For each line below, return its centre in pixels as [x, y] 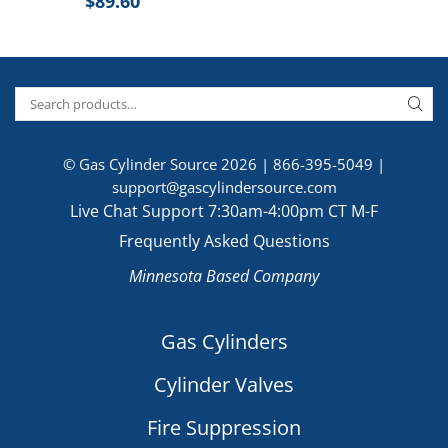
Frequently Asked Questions [224, 241]
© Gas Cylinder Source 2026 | [168, 164]
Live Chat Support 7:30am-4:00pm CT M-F [224, 211]
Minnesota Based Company [224, 276]
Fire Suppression [224, 428]
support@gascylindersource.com [224, 187]
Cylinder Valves [224, 385]
